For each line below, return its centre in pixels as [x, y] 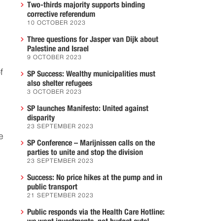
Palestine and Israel [58, 49]
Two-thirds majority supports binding [86, 5]
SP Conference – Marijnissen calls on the [91, 143]
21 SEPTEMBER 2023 [60, 196]
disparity [41, 118]
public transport [52, 187]
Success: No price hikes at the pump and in [95, 178]
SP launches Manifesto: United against [88, 109]
